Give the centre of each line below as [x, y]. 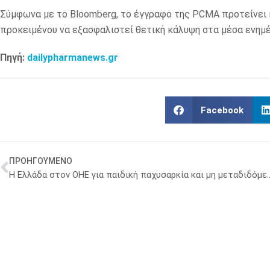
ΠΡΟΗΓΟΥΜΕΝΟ [41, 161]
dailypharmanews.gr [73, 58]
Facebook [222, 110]
